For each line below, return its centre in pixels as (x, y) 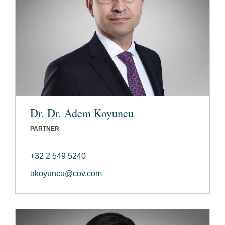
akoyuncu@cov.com (66, 174)
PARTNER (45, 129)
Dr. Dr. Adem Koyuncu (82, 113)
